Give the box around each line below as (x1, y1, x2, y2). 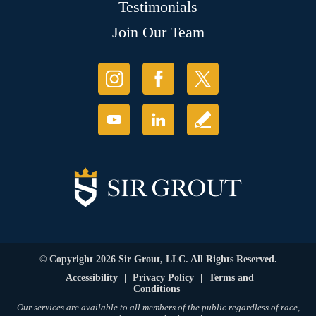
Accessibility (66, 272, 118, 284)
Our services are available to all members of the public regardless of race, (16, 302, 300, 313)
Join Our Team (111, 23, 205, 42)
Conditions (133, 284, 180, 295)
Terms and (209, 272, 254, 284)
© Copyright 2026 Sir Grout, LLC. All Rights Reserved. (39, 254, 277, 265)
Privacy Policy (133, 272, 194, 284)
